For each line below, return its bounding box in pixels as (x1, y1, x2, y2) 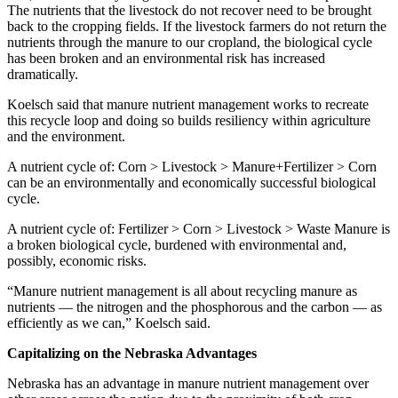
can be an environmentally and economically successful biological (7, 174, 376, 190)
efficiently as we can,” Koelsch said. (7, 314, 211, 330)
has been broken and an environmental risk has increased (7, 50, 325, 66)
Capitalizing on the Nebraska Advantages (7, 345, 257, 361)
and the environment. (7, 128, 125, 144)
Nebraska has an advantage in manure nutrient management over (7, 375, 369, 391)
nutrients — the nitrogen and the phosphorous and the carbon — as (7, 298, 382, 314)
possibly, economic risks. (7, 252, 147, 268)
